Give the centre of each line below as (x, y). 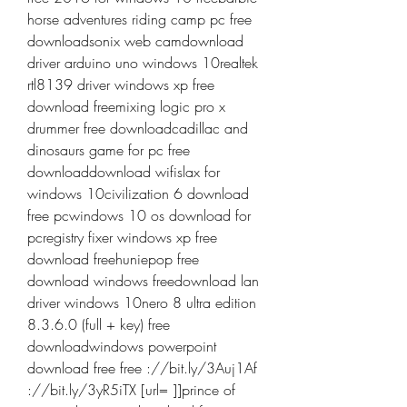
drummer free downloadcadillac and (138, 128)
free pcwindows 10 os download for (139, 215)
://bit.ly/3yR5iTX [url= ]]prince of (131, 390)
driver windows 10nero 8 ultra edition (142, 303)
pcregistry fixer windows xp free (122, 237)
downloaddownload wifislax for (124, 172)
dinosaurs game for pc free (109, 150)
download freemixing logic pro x (126, 106)
